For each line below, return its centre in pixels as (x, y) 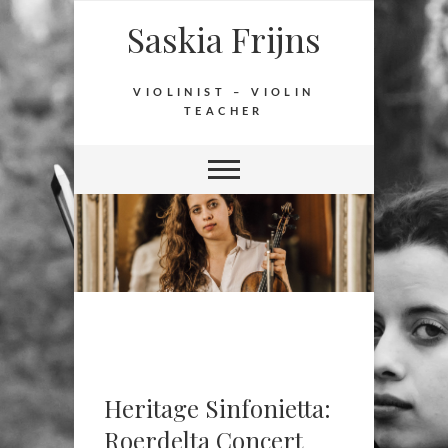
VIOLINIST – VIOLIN (224, 92)
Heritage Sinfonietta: (217, 408)
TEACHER (224, 111)
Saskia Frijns (224, 39)
